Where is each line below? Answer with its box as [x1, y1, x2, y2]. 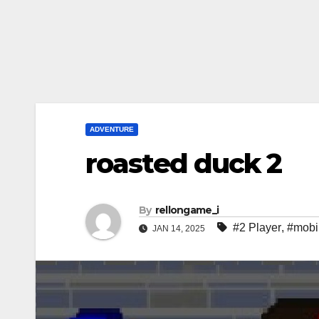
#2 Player [233, 221, 281, 234]
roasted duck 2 [85, 147, 282, 180]
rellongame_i [155, 204, 219, 217]
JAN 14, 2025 [150, 224, 207, 234]
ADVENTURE [90, 125, 134, 133]
